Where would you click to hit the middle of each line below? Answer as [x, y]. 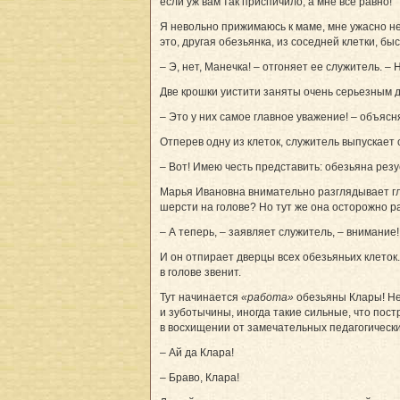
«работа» [267, 297]
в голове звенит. [200, 272]
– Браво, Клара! [200, 377]
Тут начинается [200, 297]
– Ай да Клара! [197, 352]
